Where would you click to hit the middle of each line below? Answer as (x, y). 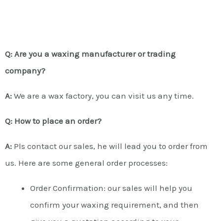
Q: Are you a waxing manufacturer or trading (90, 54)
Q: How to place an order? (53, 121)
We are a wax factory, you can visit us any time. (103, 96)
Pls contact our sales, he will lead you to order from (110, 146)
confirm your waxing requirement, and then (114, 205)
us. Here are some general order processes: (86, 163)
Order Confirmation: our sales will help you (111, 188)
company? (25, 71)
